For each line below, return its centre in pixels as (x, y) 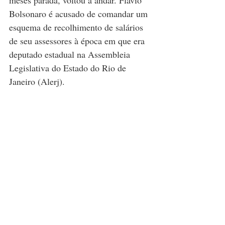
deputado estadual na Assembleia (71, 54)
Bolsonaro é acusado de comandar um (80, 14)
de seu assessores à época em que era (78, 41)
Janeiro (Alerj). (37, 81)
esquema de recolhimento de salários (77, 27)
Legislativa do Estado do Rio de (69, 68)
